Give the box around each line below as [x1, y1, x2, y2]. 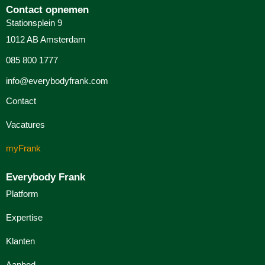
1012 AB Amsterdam [6, 34, 86, 44]
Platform [6, 188, 38, 199]
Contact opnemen [6, 4, 89, 15]
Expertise [6, 212, 43, 222]
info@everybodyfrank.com [6, 75, 108, 86]
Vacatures [6, 119, 45, 130]
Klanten [6, 235, 35, 246]
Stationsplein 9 [6, 17, 62, 28]
